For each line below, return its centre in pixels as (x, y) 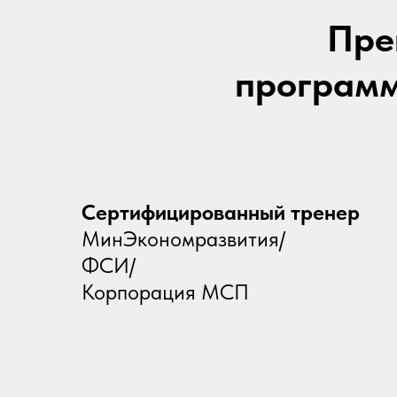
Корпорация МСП (165, 292)
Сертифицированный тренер (221, 212)
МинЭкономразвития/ (183, 239)
